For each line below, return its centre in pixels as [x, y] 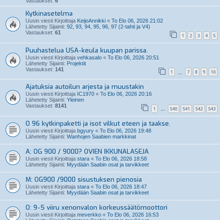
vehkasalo [89, 57]
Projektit [76, 63]
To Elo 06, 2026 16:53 [133, 214]
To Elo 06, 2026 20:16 [126, 94]
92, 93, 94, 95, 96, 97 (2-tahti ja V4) [109, 27]
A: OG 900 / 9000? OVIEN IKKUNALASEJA [87, 151]
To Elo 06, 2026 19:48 [125, 130]
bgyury [85, 130]
